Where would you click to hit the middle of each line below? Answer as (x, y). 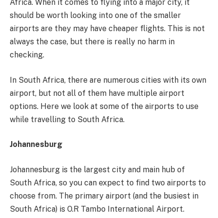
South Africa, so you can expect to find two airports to (108, 182)
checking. (27, 55)
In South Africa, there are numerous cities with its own (108, 80)
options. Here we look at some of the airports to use (104, 106)
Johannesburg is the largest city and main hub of (97, 169)
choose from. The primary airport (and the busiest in (104, 196)
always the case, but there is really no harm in (92, 42)
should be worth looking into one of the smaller (95, 15)
